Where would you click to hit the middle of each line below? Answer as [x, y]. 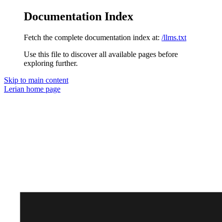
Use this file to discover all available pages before [101, 54]
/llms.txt [174, 37]
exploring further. [51, 63]
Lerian [14, 89]
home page [42, 89]
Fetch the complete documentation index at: [92, 37]
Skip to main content [36, 80]
